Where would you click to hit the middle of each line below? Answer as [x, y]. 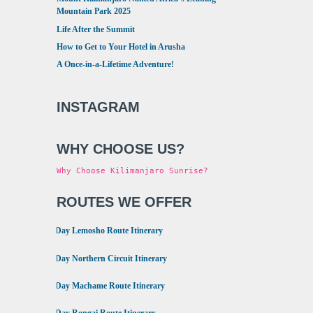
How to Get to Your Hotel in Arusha [121, 47]
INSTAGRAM [98, 107]
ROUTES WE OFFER [124, 202]
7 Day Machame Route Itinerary [106, 286]
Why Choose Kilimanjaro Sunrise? [132, 171]
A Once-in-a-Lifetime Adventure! [115, 65]
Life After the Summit [96, 29]
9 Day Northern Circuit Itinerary [107, 258]
